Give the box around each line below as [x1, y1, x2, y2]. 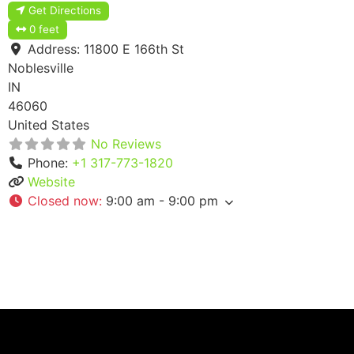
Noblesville [8, 60, 73, 77]
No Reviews [91, 136, 161, 153]
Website [28, 174, 75, 190]
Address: [28, 41, 84, 58]
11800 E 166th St [84, 41, 184, 58]
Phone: [28, 155, 72, 171]
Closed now [28, 193, 99, 209]
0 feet [29, 23, 60, 36]
